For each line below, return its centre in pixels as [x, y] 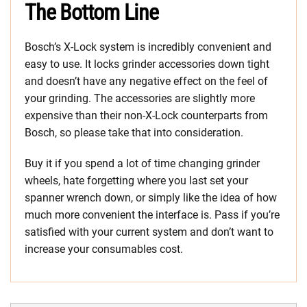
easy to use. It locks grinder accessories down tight [147, 64]
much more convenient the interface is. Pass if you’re [152, 214]
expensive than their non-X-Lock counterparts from [146, 115]
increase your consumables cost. [104, 249]
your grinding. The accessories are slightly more [140, 98]
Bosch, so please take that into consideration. [134, 132]
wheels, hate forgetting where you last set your [136, 180]
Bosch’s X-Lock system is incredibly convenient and [148, 47]
